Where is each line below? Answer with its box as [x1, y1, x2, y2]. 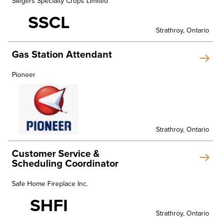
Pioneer [12, 71, 36, 79]
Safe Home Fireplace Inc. [12, 180, 88, 188]
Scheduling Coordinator [12, 158, 118, 170]
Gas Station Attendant [12, 49, 112, 61]
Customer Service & [12, 148, 100, 160]
